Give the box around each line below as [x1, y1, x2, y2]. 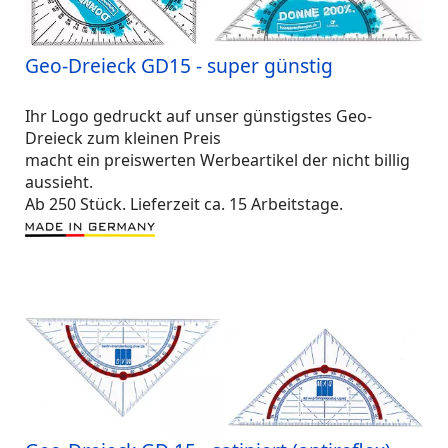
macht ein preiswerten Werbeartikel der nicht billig [25, 149, 410, 171]
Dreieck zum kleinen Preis [25, 127, 221, 149]
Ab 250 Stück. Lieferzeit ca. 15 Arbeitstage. [25, 193, 343, 215]
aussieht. [25, 171, 97, 193]
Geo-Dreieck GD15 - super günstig [25, 52, 333, 79]
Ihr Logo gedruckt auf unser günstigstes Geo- [25, 105, 372, 127]
